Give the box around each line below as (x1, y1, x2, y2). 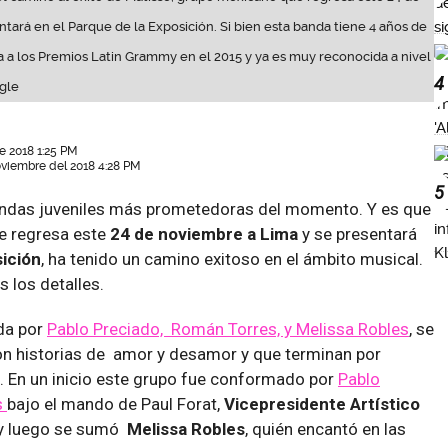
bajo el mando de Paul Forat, (7, 393, 224, 414)
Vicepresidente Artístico (224, 393, 420, 414)
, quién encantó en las (245, 418, 406, 439)
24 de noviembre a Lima (110, 223, 298, 244)
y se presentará (298, 223, 417, 244)
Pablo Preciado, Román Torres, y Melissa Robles (47, 318, 409, 339)
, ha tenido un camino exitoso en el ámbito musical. (41, 248, 423, 269)
